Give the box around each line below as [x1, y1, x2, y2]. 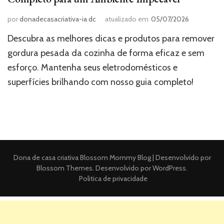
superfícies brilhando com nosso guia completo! [7, 76, 193, 87]
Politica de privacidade [79, 173, 147, 183]
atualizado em [105, 14, 148, 23]
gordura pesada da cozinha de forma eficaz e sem [7, 47, 204, 58]
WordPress [152, 163, 186, 172]
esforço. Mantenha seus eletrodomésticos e [7, 61, 177, 73]
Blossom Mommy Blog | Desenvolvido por [78, 152, 211, 162]
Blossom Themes [36, 163, 92, 172]
